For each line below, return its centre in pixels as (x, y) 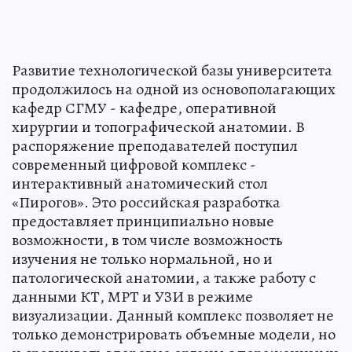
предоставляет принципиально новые (143, 221)
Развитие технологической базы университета (172, 70)
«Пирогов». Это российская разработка (146, 202)
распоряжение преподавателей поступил (155, 145)
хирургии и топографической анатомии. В (158, 126)
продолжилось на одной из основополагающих (174, 89)
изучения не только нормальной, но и (142, 258)
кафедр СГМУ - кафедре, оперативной (144, 108)
